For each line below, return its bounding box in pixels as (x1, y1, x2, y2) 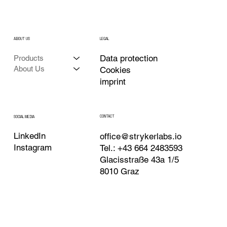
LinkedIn (13, 131, 46, 141)
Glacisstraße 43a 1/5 (99, 154, 179, 165)
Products (13, 53, 44, 62)
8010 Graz (99, 166, 139, 176)
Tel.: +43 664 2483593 (99, 142, 182, 153)
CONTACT (99, 114, 115, 119)
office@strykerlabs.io (99, 131, 181, 141)
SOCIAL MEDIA (13, 114, 34, 119)
